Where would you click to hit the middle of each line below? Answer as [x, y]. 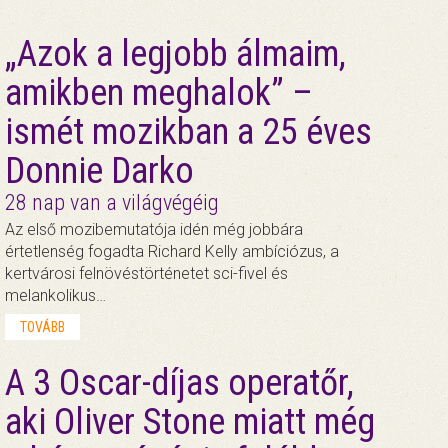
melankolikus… [55, 296]
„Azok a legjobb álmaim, [175, 54]
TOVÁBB [42, 327]
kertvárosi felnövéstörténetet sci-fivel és [146, 274]
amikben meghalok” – [158, 93]
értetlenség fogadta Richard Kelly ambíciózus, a [171, 252]
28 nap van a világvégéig [111, 203]
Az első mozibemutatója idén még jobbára [153, 230]
